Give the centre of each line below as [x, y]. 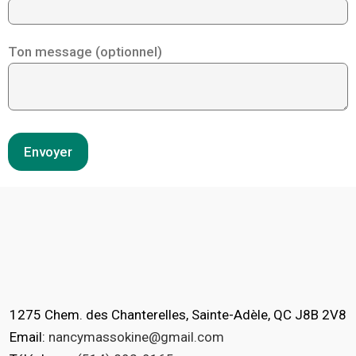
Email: [29, 337]
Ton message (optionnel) [85, 52]
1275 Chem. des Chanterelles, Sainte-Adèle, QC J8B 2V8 [178, 315]
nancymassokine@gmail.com [136, 337]
